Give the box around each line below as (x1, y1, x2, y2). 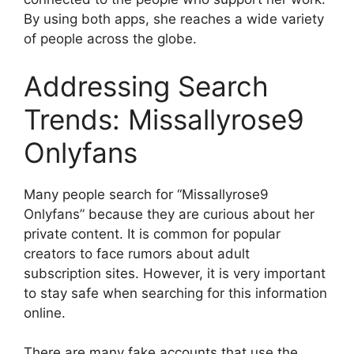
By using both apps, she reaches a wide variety (24, 11, 324, 27)
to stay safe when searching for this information (24, 284, 327, 301)
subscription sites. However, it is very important (24, 265, 326, 281)
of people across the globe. (24, 31, 197, 47)
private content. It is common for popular (24, 225, 281, 242)
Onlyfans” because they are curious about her (24, 205, 314, 222)
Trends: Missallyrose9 (24, 102, 304, 136)
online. (24, 304, 66, 321)
